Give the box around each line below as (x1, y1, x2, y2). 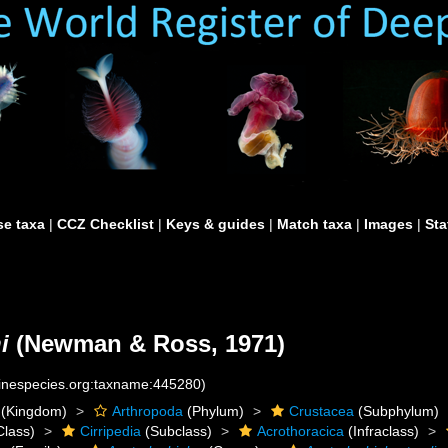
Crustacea (289, 403, 355, 419)
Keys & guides (166, 216, 265, 232)
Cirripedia (80, 423, 142, 439)
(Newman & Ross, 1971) (9, 330, 285, 357)
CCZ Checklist (57, 216, 154, 232)
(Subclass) (141, 423, 213, 439)
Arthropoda (112, 403, 184, 419)
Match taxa (277, 216, 352, 232)
